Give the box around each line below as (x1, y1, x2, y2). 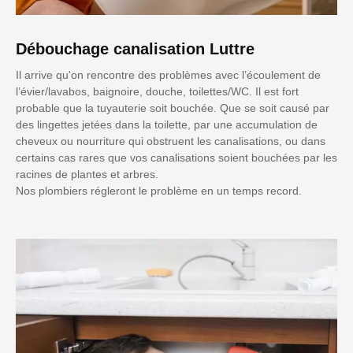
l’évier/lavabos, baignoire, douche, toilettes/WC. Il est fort (16, 84, 299, 98)
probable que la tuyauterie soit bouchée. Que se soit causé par (16, 101, 329, 114)
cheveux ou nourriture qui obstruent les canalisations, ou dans (16, 134, 325, 147)
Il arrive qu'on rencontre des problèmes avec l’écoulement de (16, 68, 321, 81)
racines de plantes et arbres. (16, 167, 158, 180)
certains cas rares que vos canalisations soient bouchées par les (16, 150, 337, 164)
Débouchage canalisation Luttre (16, 39, 255, 58)
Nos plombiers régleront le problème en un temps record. (16, 184, 302, 197)
